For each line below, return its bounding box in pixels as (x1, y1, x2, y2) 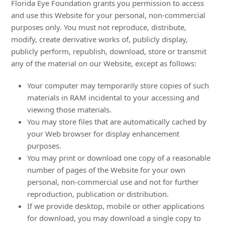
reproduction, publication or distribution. (27, 189, 169, 199)
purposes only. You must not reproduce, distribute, (11, 22, 187, 32)
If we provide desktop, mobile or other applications (27, 201, 205, 211)
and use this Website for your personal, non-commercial (11, 10, 206, 20)
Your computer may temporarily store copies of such (27, 80, 209, 90)
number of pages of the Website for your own (27, 165, 186, 175)
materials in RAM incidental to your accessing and (27, 92, 200, 102)
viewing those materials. (27, 104, 112, 115)
